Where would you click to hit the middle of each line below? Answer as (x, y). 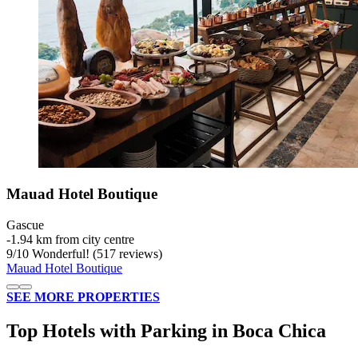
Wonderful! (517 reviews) (95, 254)
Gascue (25, 225)
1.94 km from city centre (72, 240)
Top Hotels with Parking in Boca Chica (166, 330)
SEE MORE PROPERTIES (83, 297)
